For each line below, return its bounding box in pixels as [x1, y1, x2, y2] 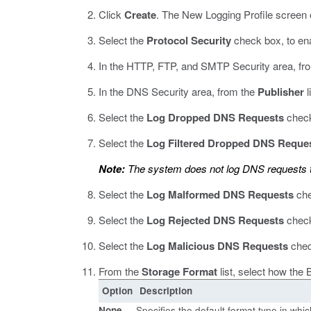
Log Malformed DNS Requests [146, 187, 294, 202]
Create [124, 7, 156, 22]
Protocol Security [146, 33, 231, 48]
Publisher [258, 84, 304, 99]
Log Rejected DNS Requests [146, 212, 284, 228]
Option [102, 284, 133, 297]
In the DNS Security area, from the [99, 84, 258, 99]
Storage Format [142, 264, 217, 279]
